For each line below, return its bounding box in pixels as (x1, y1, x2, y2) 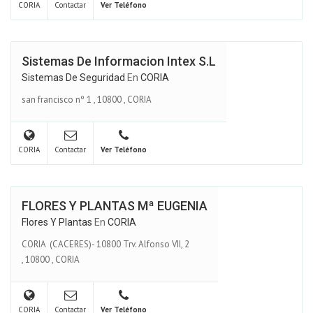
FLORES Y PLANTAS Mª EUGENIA (22, 198, 208, 213)
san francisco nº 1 (22, 93, 92, 105)
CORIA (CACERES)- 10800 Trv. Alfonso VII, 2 (22, 238, 191, 250)
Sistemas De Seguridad (22, 72, 125, 83)
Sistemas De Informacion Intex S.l (22, 54, 216, 68)
